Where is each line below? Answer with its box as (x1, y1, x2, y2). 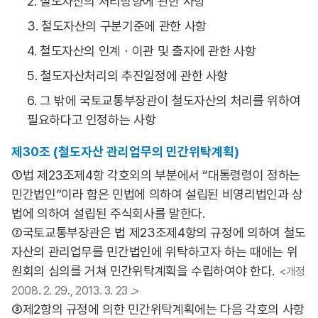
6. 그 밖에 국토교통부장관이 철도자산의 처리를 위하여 (27, 93, 301, 108)
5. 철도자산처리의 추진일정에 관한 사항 (27, 68, 229, 83)
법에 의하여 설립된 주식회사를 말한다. (11, 206, 205, 221)
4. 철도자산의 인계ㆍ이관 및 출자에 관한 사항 (27, 43, 256, 58)
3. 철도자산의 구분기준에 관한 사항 (27, 18, 207, 33)
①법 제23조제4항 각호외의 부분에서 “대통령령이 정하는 (11, 168, 300, 182)
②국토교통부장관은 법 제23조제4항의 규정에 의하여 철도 (11, 225, 306, 240)
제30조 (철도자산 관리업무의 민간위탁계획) (11, 144, 239, 159)
